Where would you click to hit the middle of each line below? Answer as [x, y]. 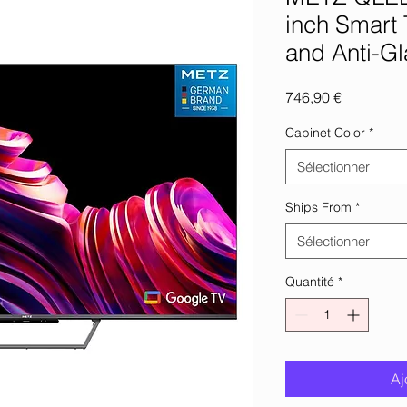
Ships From [318, 207]
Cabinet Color [325, 133]
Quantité [310, 282]
